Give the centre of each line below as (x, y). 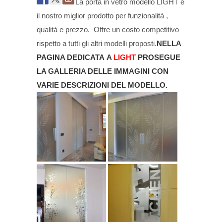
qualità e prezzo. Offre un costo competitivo (108, 30)
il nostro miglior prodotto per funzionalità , (102, 16)
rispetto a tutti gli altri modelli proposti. (97, 44)
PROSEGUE (159, 57)
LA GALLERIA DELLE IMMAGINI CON (103, 71)
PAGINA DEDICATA (71, 57)
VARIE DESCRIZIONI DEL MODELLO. (102, 85)
